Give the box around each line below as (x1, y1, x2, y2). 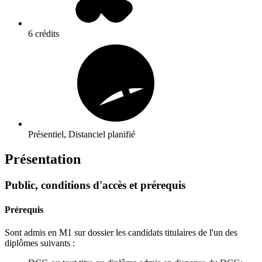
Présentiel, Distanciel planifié (28, 129, 135, 140)
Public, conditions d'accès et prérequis (5, 179, 185, 192)
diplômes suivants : (5, 237, 75, 248)
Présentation (5, 151, 81, 167)
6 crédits (28, 29, 59, 39)
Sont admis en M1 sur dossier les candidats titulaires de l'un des (5, 227, 237, 237)
